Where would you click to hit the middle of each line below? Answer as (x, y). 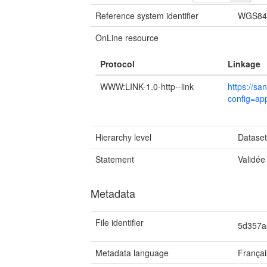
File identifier (119, 222)
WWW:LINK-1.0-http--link (147, 86)
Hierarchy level (123, 137)
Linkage (244, 64)
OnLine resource (127, 38)
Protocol (117, 64)
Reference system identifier (147, 15)
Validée (252, 159)
